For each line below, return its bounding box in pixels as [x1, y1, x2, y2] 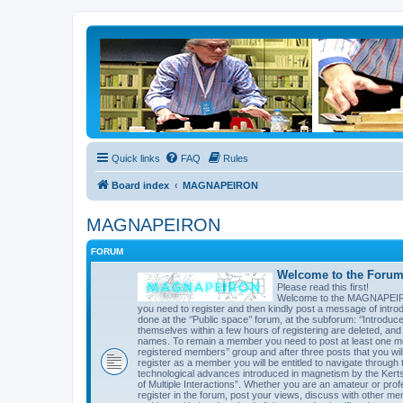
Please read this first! [277, 282, 369, 292]
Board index [112, 180, 169, 191]
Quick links [112, 153, 160, 164]
